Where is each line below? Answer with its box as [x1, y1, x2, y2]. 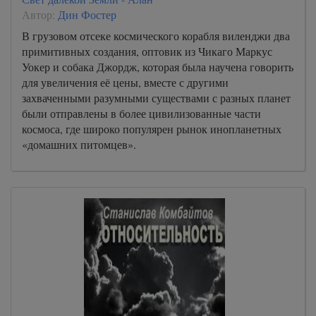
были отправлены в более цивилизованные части [22, 105, 261, 121]
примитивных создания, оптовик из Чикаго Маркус [22, 43, 272, 59]
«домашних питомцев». [22, 136, 136, 152]
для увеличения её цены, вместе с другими [22, 74, 229, 90]
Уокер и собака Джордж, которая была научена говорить [22, 59, 293, 74]
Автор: [22, 6, 58, 22]
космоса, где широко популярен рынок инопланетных [22, 121, 281, 136]
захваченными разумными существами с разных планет [22, 90, 291, 105]
